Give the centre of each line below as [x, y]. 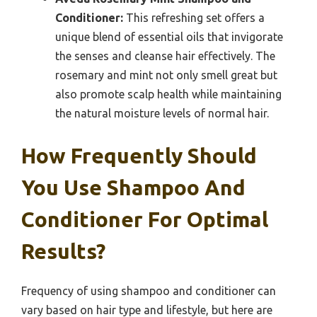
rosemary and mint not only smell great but [166, 75]
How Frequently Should [139, 156]
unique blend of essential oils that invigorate [169, 37]
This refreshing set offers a [194, 18]
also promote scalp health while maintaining [168, 94]
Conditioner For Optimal [145, 220]
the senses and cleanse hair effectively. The [165, 56]
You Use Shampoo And [133, 188]
